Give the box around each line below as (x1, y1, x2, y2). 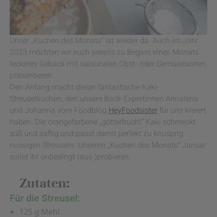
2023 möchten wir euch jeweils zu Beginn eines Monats (10, 46, 199, 58)
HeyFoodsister (108, 104, 157, 116)
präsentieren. (10, 69, 54, 81)
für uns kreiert (157, 104, 206, 116)
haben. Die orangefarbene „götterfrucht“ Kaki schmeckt (10, 116, 196, 128)
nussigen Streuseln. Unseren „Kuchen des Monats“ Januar (10, 139, 206, 151)
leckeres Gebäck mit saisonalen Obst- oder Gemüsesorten (10, 58, 206, 70)
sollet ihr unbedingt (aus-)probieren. (10, 151, 131, 163)
